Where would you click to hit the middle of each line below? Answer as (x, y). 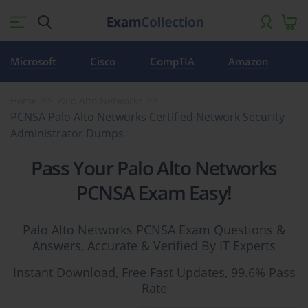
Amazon (249, 61)
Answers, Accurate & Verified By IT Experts (154, 245)
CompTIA (172, 61)
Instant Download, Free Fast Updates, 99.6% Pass (154, 272)
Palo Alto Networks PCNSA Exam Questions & (154, 230)
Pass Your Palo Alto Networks (154, 168)
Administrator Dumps (67, 133)
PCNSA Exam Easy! (154, 192)
